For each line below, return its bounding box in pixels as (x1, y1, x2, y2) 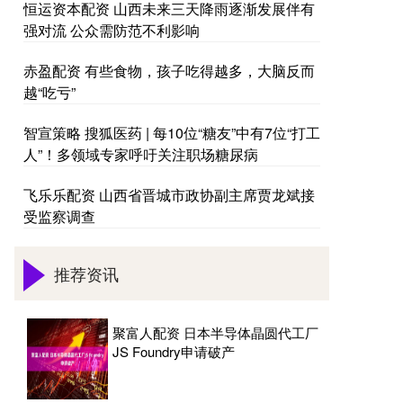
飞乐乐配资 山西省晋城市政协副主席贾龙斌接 (23, 184, 315, 205)
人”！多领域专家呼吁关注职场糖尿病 (23, 144, 258, 165)
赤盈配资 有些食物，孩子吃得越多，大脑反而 (23, 60, 315, 81)
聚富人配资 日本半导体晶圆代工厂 (112, 323, 318, 342)
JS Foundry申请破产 (112, 342, 235, 361)
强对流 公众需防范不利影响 (23, 20, 200, 40)
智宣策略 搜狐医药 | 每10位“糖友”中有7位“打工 (23, 122, 320, 143)
